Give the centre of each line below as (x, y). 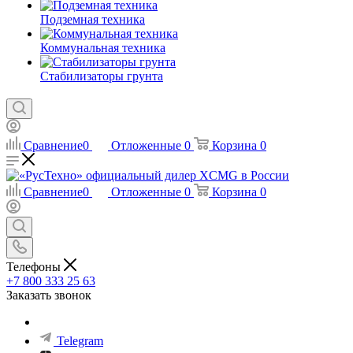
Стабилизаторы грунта (102, 76)
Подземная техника (93, 19)
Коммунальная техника (103, 48)
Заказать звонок (49, 295)
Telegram (80, 340)
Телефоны (35, 266)
